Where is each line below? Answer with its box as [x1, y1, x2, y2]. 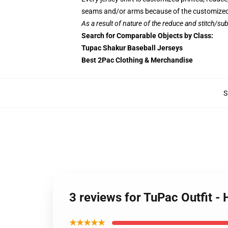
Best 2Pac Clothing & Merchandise [81, 56, 193, 64]
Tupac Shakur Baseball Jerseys [81, 44, 183, 52]
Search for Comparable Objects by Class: [81, 32, 213, 40]
